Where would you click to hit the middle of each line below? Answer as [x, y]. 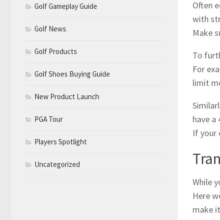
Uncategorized [57, 164]
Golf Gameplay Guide [66, 6]
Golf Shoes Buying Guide [72, 74]
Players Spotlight [61, 141]
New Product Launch [67, 96]
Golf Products [56, 51]
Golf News [50, 28]
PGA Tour [49, 119]
